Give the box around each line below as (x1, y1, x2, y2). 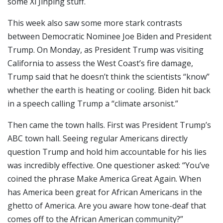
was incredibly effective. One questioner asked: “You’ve (7, 159, 210, 171)
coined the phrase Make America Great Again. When (7, 173, 201, 184)
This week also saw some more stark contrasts (7, 17, 182, 28)
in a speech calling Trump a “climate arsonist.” (7, 98, 178, 109)
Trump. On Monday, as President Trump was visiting (7, 44, 204, 55)
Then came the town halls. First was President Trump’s (7, 119, 211, 130)
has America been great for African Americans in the (7, 186, 202, 198)
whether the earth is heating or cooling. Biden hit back (7, 84, 211, 96)
